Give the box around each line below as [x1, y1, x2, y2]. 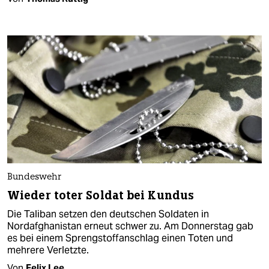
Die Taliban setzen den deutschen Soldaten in [7, 207, 209, 220]
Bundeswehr [7, 172, 61, 182]
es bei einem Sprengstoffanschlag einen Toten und [7, 231, 233, 244]
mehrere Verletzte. [7, 243, 89, 256]
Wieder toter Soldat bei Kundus [7, 187, 194, 203]
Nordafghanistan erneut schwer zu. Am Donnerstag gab [7, 219, 253, 232]
